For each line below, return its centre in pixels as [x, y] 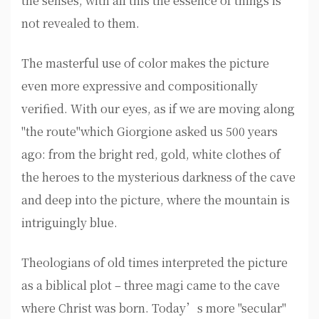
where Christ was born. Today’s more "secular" [154, 308]
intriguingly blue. [69, 223]
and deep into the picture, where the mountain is [156, 200]
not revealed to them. [80, 23]
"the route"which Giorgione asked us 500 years [150, 131]
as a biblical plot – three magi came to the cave [151, 285]
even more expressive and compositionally [140, 86]
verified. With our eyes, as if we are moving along [158, 109]
